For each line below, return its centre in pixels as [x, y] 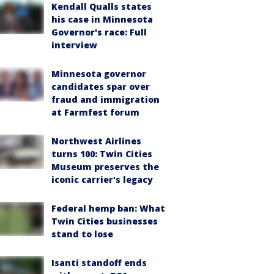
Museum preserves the [105, 167]
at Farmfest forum [95, 112]
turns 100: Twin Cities [102, 154]
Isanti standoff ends [99, 263]
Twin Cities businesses [105, 221]
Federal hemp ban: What [108, 208]
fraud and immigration [106, 99]
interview [74, 45]
